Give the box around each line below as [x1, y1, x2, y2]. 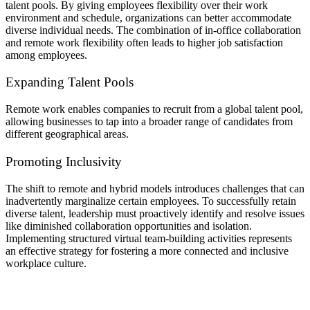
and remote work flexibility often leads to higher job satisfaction [6, 36, 283, 48]
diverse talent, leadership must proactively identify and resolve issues [6, 207, 304, 219]
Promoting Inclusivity [6, 154, 122, 169]
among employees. [6, 48, 87, 61]
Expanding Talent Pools [6, 75, 134, 90]
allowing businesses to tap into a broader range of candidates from [6, 116, 293, 128]
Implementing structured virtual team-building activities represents [6, 232, 292, 244]
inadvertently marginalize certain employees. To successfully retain [6, 194, 296, 207]
